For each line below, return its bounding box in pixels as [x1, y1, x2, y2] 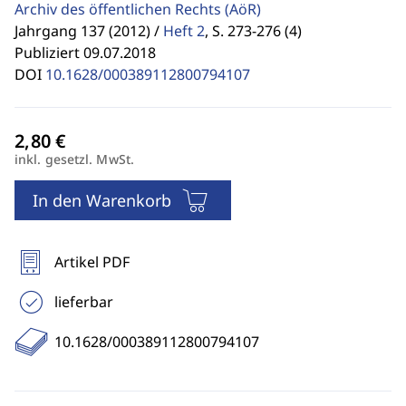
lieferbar [54, 292, 113, 312]
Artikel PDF [54, 252, 130, 272]
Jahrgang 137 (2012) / [14, 21, 159, 41]
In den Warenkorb [33, 189, 171, 211]
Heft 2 [163, 21, 205, 41]
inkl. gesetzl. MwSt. [14, 150, 134, 168]
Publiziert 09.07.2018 [14, 43, 156, 63]
